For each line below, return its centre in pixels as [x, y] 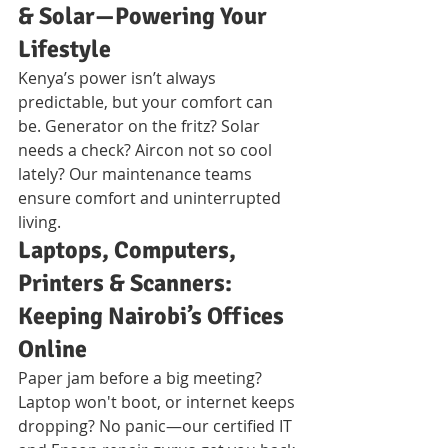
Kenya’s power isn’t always [119, 77]
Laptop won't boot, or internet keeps [158, 401]
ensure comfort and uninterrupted [151, 197]
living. [39, 221]
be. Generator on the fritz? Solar [141, 125]
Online [52, 348]
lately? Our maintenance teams [137, 173]
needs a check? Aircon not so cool [147, 149]
